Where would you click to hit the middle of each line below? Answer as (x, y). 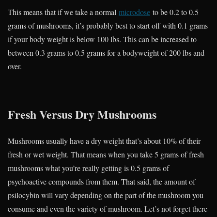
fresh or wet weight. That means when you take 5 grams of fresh (106, 154)
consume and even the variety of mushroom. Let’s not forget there (108, 208)
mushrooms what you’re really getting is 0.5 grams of (88, 168)
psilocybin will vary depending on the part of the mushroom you (106, 195)
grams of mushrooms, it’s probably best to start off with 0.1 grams (108, 25)
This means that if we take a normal (63, 12)
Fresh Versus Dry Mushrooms (82, 114)
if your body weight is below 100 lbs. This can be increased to (102, 39)
